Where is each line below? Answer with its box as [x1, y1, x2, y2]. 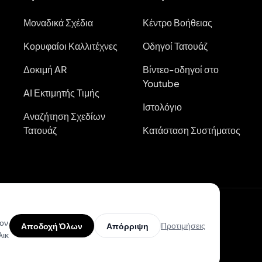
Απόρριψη [106, 220, 149, 231]
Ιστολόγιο [143, 101, 182, 113]
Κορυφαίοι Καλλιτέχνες [23, 40, 118, 53]
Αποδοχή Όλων [21, 220, 82, 231]
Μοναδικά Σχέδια [23, 16, 93, 29]
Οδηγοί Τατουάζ [143, 40, 208, 53]
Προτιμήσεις [161, 220, 205, 230]
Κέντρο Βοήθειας [143, 16, 212, 29]
